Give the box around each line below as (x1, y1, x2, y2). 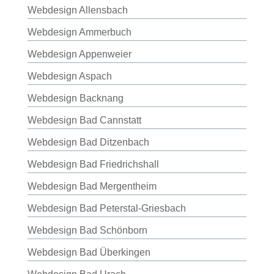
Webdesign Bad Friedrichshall (27, 159, 159, 169)
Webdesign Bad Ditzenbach (27, 137, 149, 147)
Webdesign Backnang (27, 93, 124, 103)
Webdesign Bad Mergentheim (27, 181, 157, 191)
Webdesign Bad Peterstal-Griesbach (27, 203, 186, 213)
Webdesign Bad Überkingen (27, 247, 150, 257)
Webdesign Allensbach (27, 5, 128, 15)
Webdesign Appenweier (27, 49, 131, 59)
